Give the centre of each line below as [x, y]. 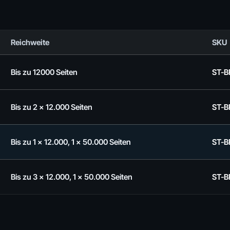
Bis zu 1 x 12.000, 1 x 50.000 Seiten [71, 142]
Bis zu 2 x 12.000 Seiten [52, 107]
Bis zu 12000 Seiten [44, 72]
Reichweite [30, 42]
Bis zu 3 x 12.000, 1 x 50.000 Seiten [72, 177]
